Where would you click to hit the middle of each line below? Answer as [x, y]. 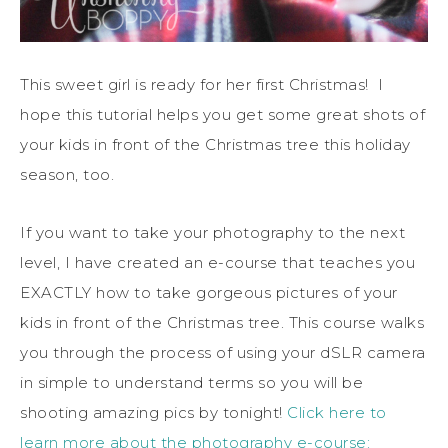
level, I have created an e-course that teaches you [217, 262]
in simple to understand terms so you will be [191, 382]
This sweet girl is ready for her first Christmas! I [201, 84]
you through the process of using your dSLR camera [223, 352]
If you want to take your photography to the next [212, 232]
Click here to [337, 412]
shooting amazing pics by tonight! [153, 412]
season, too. [67, 174]
